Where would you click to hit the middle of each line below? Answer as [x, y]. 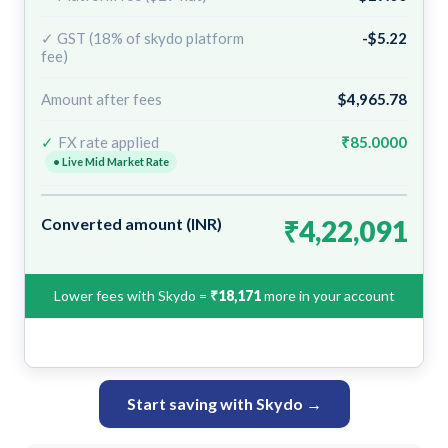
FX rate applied [108, 141]
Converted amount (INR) [131, 223]
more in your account [327, 295]
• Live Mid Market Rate [111, 161]
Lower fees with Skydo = [131, 295]
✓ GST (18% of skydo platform [142, 37]
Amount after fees [101, 98]
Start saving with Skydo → [224, 403]
